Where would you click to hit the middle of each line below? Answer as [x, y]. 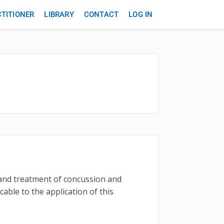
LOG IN [141, 14]
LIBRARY [59, 14]
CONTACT [101, 14]
